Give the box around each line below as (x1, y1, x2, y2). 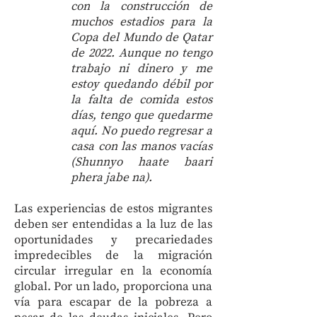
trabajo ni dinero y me (71, 61, 212, 76)
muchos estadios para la (71, 14, 212, 30)
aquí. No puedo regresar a (71, 123, 212, 139)
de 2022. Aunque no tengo (71, 45, 212, 61)
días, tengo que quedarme (71, 108, 212, 123)
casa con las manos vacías (71, 139, 212, 154)
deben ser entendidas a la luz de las (14, 217, 212, 232)
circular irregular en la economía (14, 263, 212, 279)
